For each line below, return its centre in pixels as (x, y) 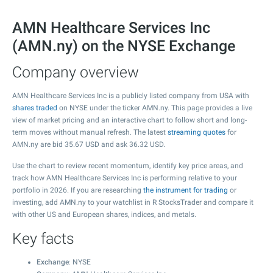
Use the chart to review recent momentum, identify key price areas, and (128, 166)
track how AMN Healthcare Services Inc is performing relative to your (125, 178)
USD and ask (106, 144)
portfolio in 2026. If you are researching (78, 190)
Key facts (43, 239)
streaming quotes (197, 132)
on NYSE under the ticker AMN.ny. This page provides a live (155, 108)
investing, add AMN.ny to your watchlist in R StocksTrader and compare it (133, 202)
